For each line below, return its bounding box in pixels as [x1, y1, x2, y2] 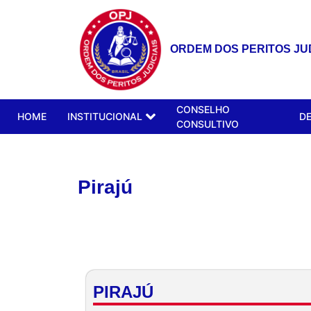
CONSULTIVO [176, 117, 239, 130]
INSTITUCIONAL [67, 110, 142, 123]
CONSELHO [176, 103, 230, 115]
